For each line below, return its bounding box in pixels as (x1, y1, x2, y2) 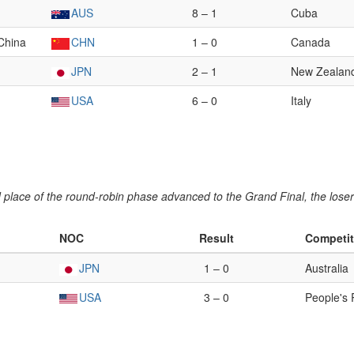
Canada (291, 34, 330, 50)
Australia (305, 260, 348, 276)
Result (199, 230, 234, 246)
